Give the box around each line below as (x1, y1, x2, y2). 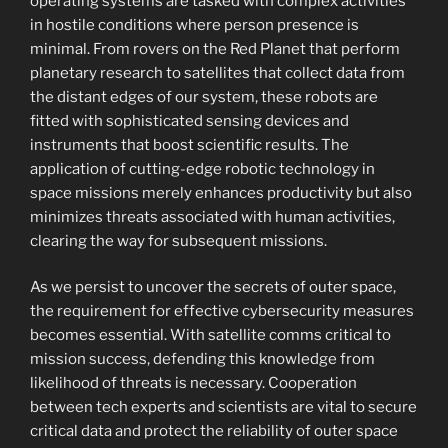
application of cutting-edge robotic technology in (30, 159, 375, 178)
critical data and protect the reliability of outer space (30, 422, 398, 440)
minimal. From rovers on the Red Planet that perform (30, 39, 400, 58)
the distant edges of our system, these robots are (30, 87, 378, 106)
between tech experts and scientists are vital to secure (30, 398, 417, 416)
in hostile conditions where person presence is (30, 15, 359, 34)
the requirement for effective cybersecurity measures (30, 302, 414, 320)
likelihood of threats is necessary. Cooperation (30, 374, 357, 392)
